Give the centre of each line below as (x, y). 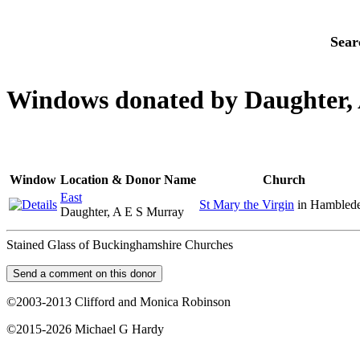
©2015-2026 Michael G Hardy (85, 329)
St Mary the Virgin (247, 204)
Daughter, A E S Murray (122, 211)
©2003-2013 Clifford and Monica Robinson (119, 301)
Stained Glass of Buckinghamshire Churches (120, 244)
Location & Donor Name (128, 179)
